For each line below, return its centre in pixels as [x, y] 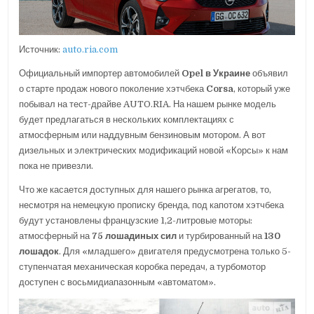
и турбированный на [221, 235]
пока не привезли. [56, 165]
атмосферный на [56, 235]
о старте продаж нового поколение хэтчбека [113, 88]
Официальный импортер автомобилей [101, 73]
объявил [269, 73]
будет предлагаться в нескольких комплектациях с [127, 119]
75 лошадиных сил [135, 235]
